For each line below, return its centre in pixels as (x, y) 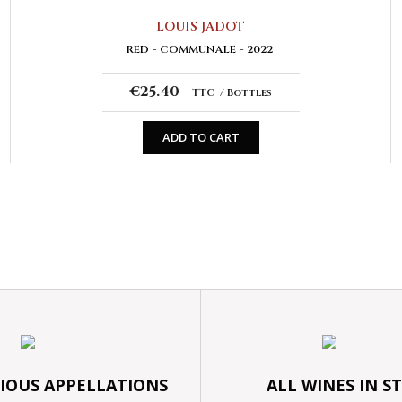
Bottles (249, 92)
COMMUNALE (197, 49)
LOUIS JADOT (201, 26)
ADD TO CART (201, 138)
